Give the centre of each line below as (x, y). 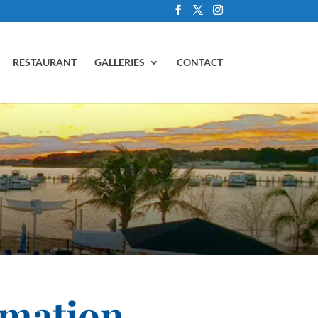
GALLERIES (119, 62)
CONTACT (199, 62)
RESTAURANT (44, 62)
